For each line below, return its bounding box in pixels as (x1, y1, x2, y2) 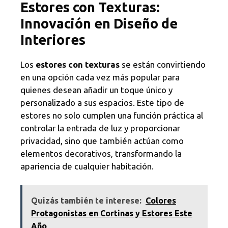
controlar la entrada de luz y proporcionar (20, 123, 180, 133)
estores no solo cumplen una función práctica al (20, 110, 203, 120)
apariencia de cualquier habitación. (20, 161, 154, 171)
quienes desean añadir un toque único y (20, 84, 173, 95)
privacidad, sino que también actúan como (20, 135, 184, 146)
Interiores (20, 32, 85, 47)
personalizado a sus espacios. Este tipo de (20, 97, 184, 107)
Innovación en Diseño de (20, 15, 178, 31)
